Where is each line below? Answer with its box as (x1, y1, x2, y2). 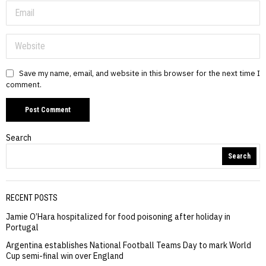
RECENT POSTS (6, 193, 58, 203)
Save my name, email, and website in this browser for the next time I (19, 68, 260, 78)
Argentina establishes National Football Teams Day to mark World (6, 240, 251, 251)
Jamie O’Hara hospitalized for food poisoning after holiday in (6, 211, 230, 223)
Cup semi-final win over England (6, 251, 123, 262)
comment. (6, 80, 42, 89)
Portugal (6, 222, 39, 233)
